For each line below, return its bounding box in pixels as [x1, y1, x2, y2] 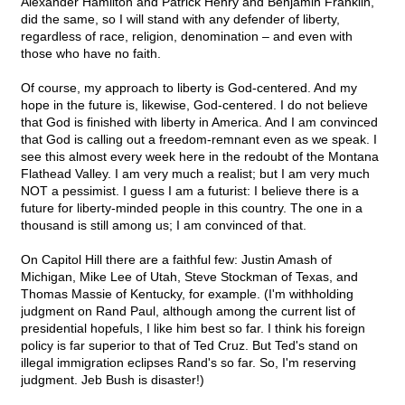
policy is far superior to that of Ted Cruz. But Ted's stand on [21, 338, 358, 353]
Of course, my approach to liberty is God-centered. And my [21, 80, 357, 96]
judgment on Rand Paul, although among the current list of [21, 304, 355, 319]
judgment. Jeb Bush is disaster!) [21, 372, 204, 388]
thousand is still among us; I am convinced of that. [21, 218, 306, 233]
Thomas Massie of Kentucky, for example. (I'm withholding [21, 287, 353, 302]
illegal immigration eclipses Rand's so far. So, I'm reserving [21, 355, 356, 371]
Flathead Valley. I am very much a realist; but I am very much [21, 166, 370, 182]
